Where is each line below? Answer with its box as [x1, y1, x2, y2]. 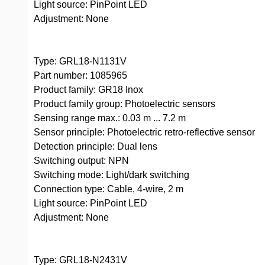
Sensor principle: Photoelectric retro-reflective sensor [34, 127, 255, 137]
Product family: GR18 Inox [34, 85, 143, 95]
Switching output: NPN [34, 156, 129, 166]
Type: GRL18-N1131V [34, 56, 127, 66]
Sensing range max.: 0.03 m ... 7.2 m [34, 113, 186, 123]
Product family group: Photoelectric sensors [34, 99, 215, 109]
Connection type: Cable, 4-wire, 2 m [34, 184, 183, 194]
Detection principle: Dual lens [34, 141, 157, 151]
